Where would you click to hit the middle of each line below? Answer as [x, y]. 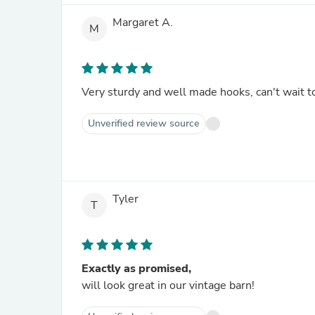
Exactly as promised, [136, 269]
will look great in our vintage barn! [168, 285]
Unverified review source [144, 123]
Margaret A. [143, 23]
